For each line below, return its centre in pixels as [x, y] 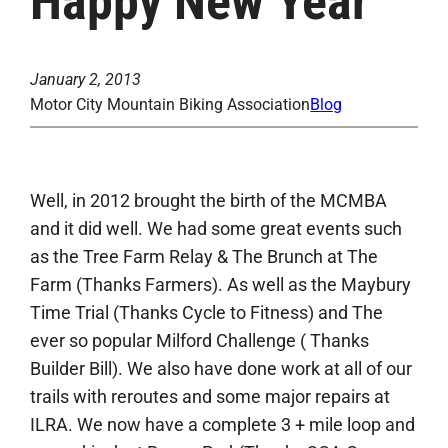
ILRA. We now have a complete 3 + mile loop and [223, 425]
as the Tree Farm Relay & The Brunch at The [204, 257]
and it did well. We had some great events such [216, 229]
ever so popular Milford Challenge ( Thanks [200, 341]
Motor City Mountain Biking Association [170, 105]
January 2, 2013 [86, 80]
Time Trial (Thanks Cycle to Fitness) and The [207, 313]
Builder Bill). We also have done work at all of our [221, 369]
